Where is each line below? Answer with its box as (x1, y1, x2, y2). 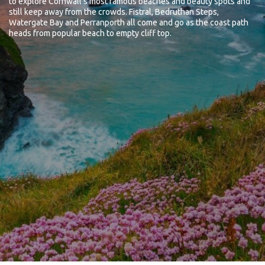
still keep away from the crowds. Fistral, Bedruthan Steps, (9, 7, 219, 17)
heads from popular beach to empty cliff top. (9, 28, 172, 38)
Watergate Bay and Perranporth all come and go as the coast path (9, 18, 248, 27)
